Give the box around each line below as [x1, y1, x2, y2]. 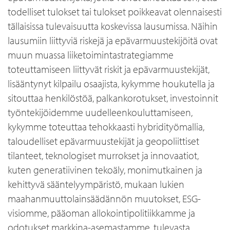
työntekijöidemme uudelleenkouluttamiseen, [8, 106, 193, 119]
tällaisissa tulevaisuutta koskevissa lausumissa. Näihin [8, 20, 218, 32]
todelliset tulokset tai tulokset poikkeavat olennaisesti [8, 5, 222, 18]
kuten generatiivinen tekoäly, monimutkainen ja [8, 163, 202, 176]
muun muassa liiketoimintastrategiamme [8, 48, 174, 61]
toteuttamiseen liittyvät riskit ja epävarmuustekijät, [8, 63, 209, 75]
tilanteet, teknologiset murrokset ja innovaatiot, [8, 149, 199, 162]
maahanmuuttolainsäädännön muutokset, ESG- [8, 192, 201, 205]
